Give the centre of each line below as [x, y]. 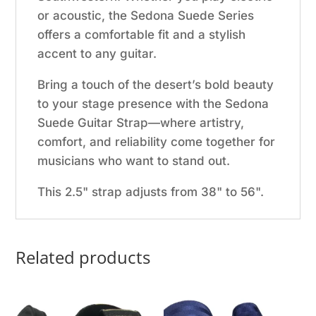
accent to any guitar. [97, 53]
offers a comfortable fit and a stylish [142, 34]
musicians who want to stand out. [134, 160]
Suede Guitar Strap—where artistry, [141, 122]
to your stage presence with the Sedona [153, 103]
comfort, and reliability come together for [157, 141]
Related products [83, 257]
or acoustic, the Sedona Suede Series [146, 15]
